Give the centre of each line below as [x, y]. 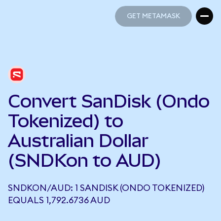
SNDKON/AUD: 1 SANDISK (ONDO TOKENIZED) [106, 188]
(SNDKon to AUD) [85, 160]
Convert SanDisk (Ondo [109, 101]
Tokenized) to [66, 121]
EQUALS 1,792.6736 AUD [59, 200]
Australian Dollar [78, 141]
